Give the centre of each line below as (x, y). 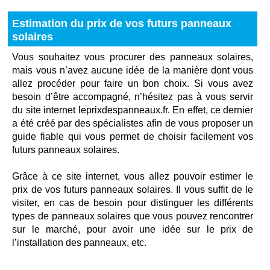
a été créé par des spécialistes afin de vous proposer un (133, 123)
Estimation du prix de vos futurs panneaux (122, 24)
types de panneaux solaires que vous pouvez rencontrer (133, 216)
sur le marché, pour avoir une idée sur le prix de (133, 229)
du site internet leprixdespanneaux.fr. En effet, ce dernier (133, 110)
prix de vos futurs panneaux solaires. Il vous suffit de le (133, 190)
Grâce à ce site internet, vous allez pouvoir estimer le (133, 176)
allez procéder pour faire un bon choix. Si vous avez (133, 83)
